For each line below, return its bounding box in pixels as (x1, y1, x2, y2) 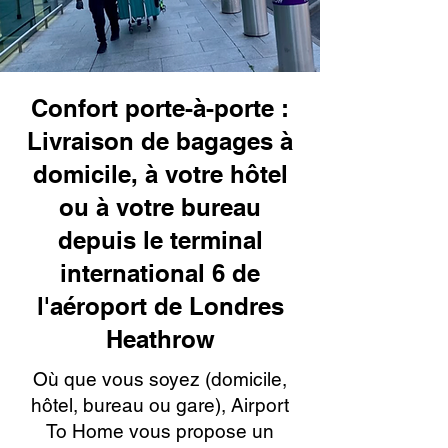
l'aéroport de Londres (36, 292, 284, 320)
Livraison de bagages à (27, 127, 293, 155)
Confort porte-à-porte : (31, 94, 289, 122)
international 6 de (60, 259, 260, 287)
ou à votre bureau (59, 193, 261, 221)
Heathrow (105, 325, 215, 353)
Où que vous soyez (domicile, (33, 368, 287, 390)
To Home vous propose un (46, 420, 274, 442)
